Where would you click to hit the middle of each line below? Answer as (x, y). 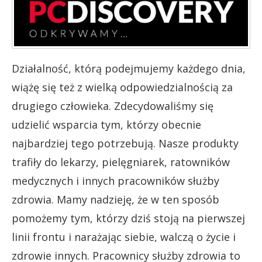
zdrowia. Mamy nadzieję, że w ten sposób (116, 199)
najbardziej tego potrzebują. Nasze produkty (125, 143)
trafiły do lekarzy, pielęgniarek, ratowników (121, 162)
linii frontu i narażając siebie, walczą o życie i (124, 237)
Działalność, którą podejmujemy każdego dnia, (129, 68)
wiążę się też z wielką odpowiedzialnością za (122, 87)
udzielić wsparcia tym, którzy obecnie (106, 124)
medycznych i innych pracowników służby (116, 180)
